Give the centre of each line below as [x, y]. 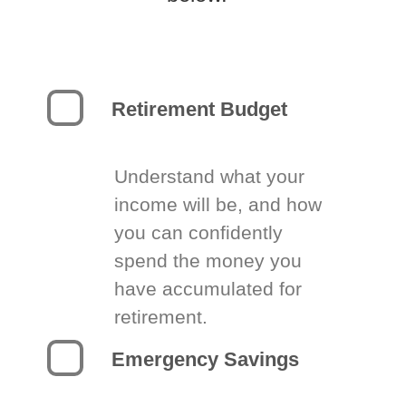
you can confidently [199, 232]
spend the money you [208, 261]
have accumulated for [208, 289]
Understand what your [210, 176]
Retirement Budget [200, 109]
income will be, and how [218, 204]
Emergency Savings [206, 359]
